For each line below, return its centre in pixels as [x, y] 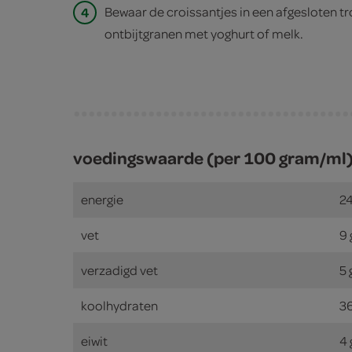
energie [102, 199]
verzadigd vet [119, 269]
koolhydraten [119, 305]
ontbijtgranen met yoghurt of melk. [203, 33]
